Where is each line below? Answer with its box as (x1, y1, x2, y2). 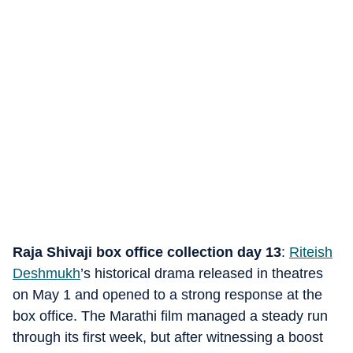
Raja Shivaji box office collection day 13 (13, 244, 281, 260)
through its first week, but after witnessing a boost (13, 329, 323, 345)
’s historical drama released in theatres (80, 266, 323, 281)
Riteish (289, 244, 333, 260)
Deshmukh (13, 266, 80, 281)
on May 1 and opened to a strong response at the (13, 287, 322, 303)
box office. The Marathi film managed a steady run (13, 308, 328, 324)
